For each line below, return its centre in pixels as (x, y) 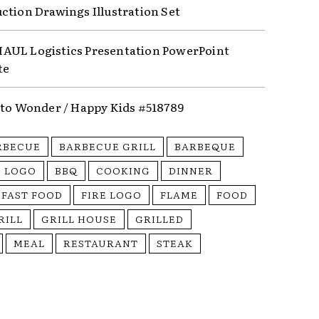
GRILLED (160, 219)
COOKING (124, 171)
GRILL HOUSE (79, 219)
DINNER (191, 171)
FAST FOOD (32, 195)
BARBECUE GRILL (108, 146)
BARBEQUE (205, 146)
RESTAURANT (101, 243)
